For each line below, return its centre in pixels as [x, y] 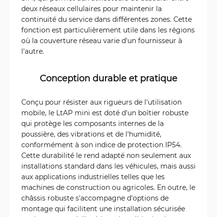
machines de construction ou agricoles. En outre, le [108, 187]
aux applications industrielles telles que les [93, 176]
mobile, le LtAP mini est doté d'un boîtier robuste [105, 112]
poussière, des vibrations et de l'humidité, [91, 134]
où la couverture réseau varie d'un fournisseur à [102, 40]
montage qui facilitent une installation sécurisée [103, 208]
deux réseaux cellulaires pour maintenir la [92, 8]
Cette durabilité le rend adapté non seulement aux [106, 155]
